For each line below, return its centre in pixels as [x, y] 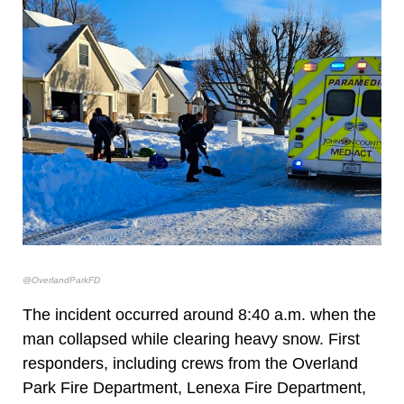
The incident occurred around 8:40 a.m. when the [199, 315]
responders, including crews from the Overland [190, 364]
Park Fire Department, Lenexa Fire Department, [194, 388]
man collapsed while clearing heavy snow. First [191, 340]
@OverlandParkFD [61, 280]
